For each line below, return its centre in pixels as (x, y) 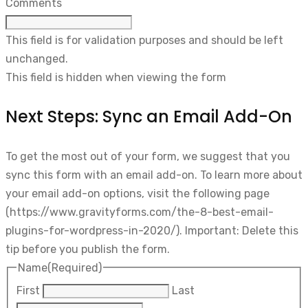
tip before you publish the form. (88, 249)
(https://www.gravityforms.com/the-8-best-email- (140, 212)
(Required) (75, 267)
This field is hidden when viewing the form (116, 77)
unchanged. (37, 58)
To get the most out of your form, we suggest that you (148, 156)
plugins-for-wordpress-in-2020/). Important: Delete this (152, 230)
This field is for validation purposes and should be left (144, 40)
